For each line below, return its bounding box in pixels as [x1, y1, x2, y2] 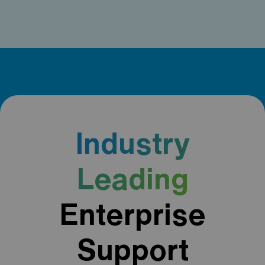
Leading [76, 163, 189, 193]
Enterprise [59, 199, 206, 229]
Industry [75, 128, 190, 158]
